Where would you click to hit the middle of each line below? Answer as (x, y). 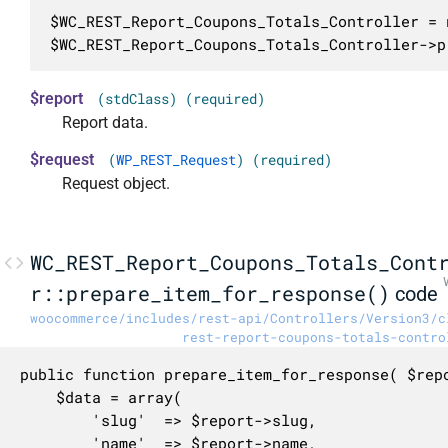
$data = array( (37, 396)
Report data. (105, 123)
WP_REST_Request (175, 160)
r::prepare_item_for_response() (210, 292)
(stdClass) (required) (180, 99)
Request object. (116, 183)
